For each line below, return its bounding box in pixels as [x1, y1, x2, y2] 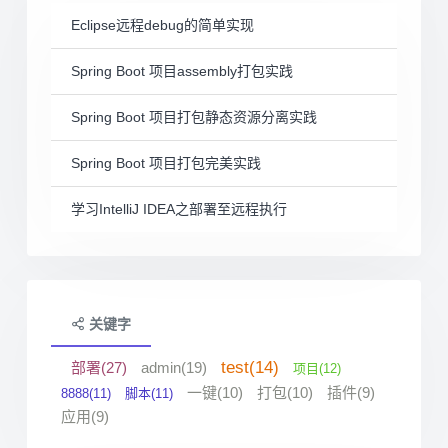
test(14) [221, 357, 279, 377]
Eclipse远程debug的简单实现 [71, 16, 254, 33]
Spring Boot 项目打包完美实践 [71, 154, 261, 171]
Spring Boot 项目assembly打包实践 [71, 62, 293, 79]
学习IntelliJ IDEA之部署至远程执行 [71, 200, 287, 217]
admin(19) [141, 358, 207, 376]
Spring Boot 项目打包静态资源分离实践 [71, 108, 317, 125]
